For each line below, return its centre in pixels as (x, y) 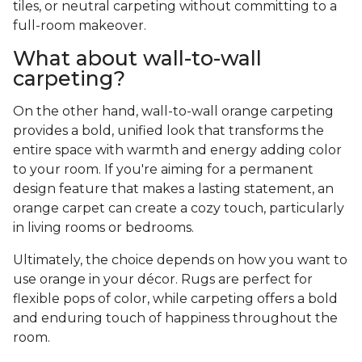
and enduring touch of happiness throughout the (175, 318)
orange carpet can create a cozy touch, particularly (179, 208)
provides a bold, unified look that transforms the (168, 131)
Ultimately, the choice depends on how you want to (180, 260)
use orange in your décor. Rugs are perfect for (163, 280)
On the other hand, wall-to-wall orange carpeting (173, 112)
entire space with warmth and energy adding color (177, 150)
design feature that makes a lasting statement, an (173, 189)
